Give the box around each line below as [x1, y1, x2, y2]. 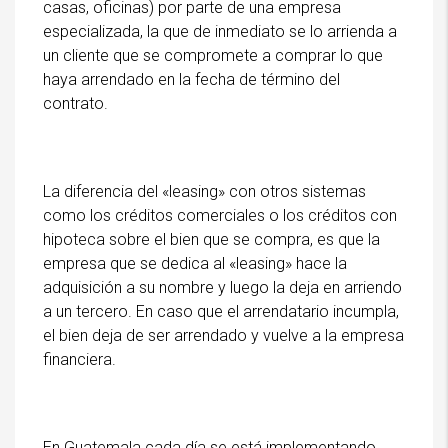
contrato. [43, 93, 108, 113]
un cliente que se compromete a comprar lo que [43, 45, 383, 65]
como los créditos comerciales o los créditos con [43, 205, 397, 225]
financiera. [43, 349, 116, 369]
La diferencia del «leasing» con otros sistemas [43, 181, 366, 201]
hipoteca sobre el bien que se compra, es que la [43, 229, 380, 249]
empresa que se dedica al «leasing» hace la [43, 253, 347, 273]
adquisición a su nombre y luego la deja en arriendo [43, 277, 402, 297]
